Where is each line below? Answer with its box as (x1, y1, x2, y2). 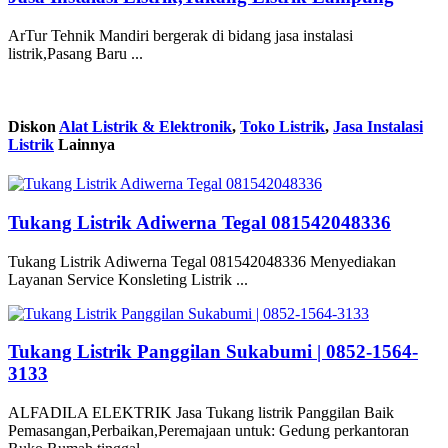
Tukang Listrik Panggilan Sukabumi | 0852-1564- (8, 341, 418, 363)
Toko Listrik (240, 117, 325, 135)
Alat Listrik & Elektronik (59, 117, 232, 135)
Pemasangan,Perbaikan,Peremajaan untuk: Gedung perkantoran (8, 422, 409, 440)
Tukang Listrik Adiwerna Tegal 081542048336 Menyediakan (8, 252, 396, 270)
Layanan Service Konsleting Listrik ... (8, 270, 248, 288)
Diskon (8, 117, 59, 135)
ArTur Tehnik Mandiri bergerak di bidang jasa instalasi (8, 26, 353, 44)
